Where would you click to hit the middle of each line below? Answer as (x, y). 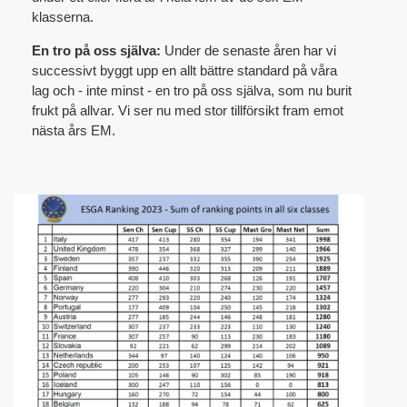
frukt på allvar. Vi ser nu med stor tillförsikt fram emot (188, 111)
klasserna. (63, 17)
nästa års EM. (74, 131)
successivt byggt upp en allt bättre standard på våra (184, 71)
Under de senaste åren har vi (250, 51)
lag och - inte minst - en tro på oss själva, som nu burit (192, 91)
